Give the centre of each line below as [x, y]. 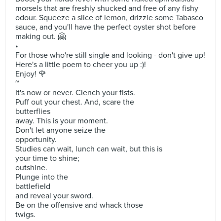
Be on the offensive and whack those [79, 205]
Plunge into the [42, 177]
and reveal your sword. [54, 196]
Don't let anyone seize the [60, 130]
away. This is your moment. [62, 121]
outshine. [31, 168]
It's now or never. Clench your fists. [75, 93]
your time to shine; [47, 158]
